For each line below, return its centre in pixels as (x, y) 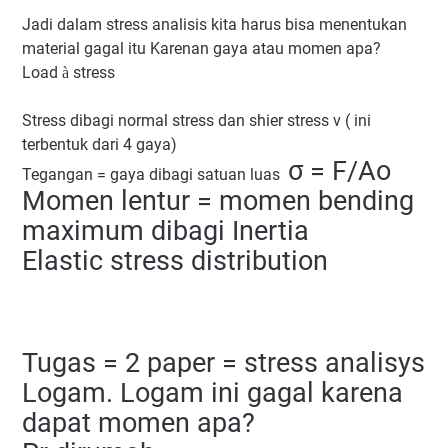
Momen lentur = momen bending (218, 201)
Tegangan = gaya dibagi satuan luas (151, 175)
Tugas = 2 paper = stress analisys (223, 363)
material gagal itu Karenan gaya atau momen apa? (201, 49)
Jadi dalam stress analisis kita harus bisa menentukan (214, 25)
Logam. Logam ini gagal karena (212, 393)
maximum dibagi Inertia (165, 231)
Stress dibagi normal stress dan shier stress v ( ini (196, 121)
